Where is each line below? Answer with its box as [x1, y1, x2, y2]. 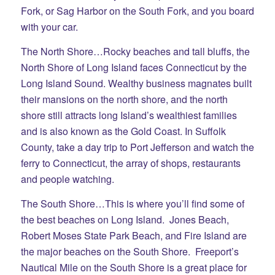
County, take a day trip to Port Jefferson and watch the [20, 139, 254, 154]
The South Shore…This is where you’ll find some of [20, 196, 244, 211]
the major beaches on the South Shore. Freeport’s [20, 244, 239, 258]
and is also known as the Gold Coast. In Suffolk [20, 123, 226, 138]
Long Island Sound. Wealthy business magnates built [20, 76, 252, 90]
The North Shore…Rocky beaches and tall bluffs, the [20, 44, 250, 58]
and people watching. [20, 171, 114, 186]
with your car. [20, 20, 78, 34]
